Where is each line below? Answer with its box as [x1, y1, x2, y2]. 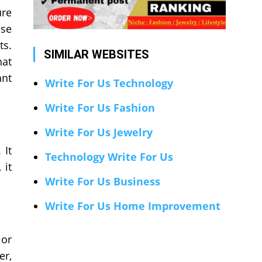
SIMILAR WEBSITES [43, 47, 149, 62]
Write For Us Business [44, 174, 160, 189]
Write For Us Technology [44, 76, 173, 91]
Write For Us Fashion [44, 101, 155, 115]
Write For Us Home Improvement [44, 199, 220, 213]
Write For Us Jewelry [44, 125, 153, 140]
